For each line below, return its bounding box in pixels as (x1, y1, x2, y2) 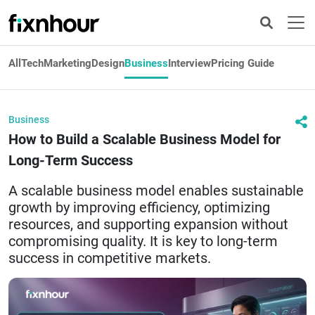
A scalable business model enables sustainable (8, 182, 304, 199)
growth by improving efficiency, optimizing (8, 199, 270, 216)
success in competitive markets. (8, 250, 211, 266)
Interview (168, 57, 211, 70)
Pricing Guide (211, 57, 274, 70)
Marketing (44, 57, 91, 70)
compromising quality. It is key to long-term (8, 233, 278, 250)
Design (91, 57, 124, 70)
